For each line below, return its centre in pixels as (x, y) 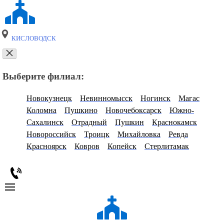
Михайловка (139, 134)
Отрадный (89, 122)
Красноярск (46, 146)
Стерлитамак (167, 146)
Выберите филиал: (43, 76)
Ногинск (155, 98)
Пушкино (81, 110)
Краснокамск (174, 122)
